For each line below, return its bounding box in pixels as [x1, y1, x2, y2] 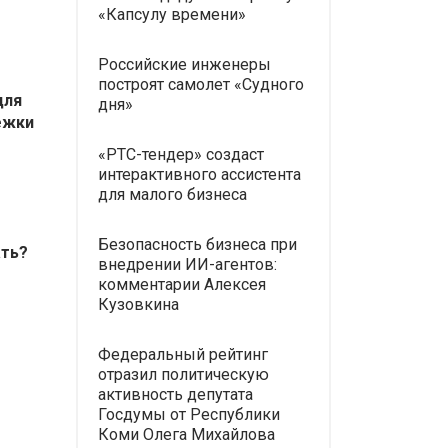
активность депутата [98, 385, 253, 405]
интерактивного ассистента [98, 165, 301, 185]
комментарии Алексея [98, 275, 266, 295]
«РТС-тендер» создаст [98, 145, 264, 165]
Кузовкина [98, 295, 179, 315]
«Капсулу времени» [98, 5, 246, 25]
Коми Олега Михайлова [98, 425, 275, 445]
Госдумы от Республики [98, 405, 280, 425]
